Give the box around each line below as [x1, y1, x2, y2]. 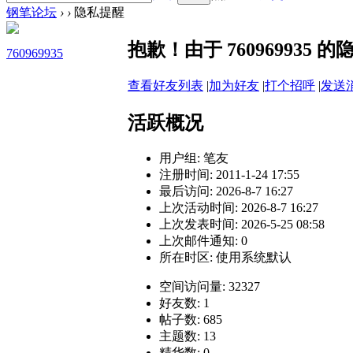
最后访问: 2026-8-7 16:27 [159, 184, 293, 199]
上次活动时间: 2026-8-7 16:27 [159, 201, 318, 215]
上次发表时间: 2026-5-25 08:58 [159, 217, 325, 232]
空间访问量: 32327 [159, 280, 260, 294]
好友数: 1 [159, 296, 210, 310]
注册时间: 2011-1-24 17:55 [159, 168, 299, 182]
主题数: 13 [159, 329, 216, 344]
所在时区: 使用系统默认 [159, 251, 292, 265]
